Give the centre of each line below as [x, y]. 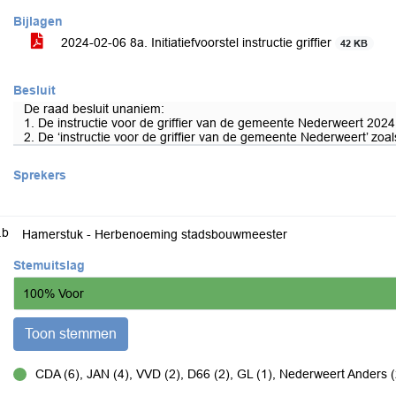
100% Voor [53, 293]
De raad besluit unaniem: [94, 109]
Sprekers [40, 175]
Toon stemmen [71, 334]
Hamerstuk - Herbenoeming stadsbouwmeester [155, 234]
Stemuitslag [49, 265]
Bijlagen [38, 21]
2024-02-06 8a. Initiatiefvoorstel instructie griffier [196, 42]
